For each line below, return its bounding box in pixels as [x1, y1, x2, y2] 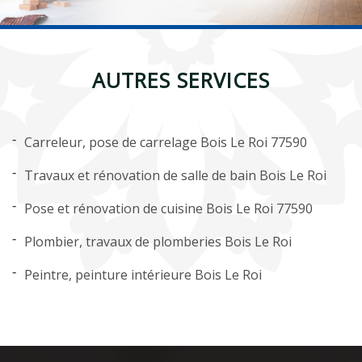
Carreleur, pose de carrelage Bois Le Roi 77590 [24, 133, 307, 151]
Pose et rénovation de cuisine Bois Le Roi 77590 [24, 200, 313, 217]
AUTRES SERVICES [92, 66, 270, 94]
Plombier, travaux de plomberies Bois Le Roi [24, 233, 292, 250]
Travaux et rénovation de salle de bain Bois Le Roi [24, 166, 326, 184]
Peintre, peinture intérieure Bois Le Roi [24, 266, 262, 284]
